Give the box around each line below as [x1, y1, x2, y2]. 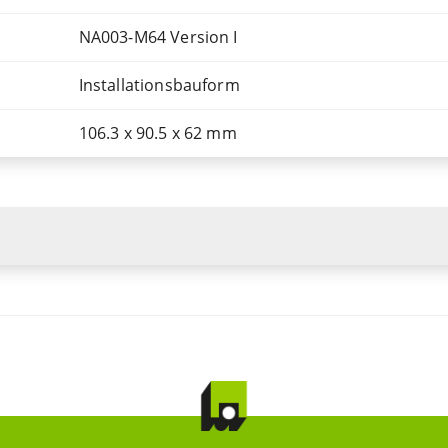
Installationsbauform [78, 74, 240, 96]
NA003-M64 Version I [78, 26, 238, 48]
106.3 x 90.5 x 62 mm [78, 122, 237, 144]
